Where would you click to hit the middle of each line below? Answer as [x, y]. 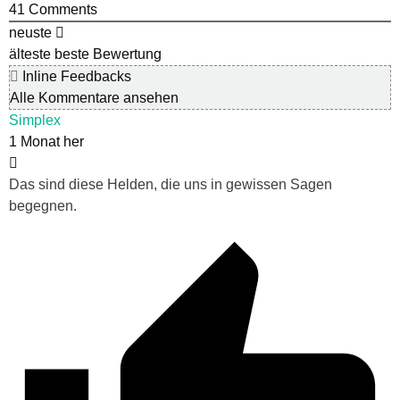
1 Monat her [46, 142]
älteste [30, 54]
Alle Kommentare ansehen [94, 98]
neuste [30, 33]
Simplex [35, 121]
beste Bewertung [108, 54]
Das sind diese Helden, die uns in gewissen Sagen [171, 185]
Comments [61, 10]
